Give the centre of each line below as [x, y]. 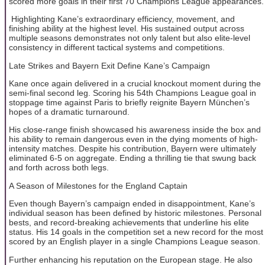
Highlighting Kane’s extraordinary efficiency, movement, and [122, 19]
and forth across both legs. [59, 168]
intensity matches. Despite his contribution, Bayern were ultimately [132, 149]
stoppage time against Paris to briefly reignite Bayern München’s [129, 102]
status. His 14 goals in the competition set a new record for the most [136, 232]
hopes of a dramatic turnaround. [69, 112]
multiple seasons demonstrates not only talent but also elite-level [130, 38]
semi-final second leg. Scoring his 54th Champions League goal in [132, 93]
